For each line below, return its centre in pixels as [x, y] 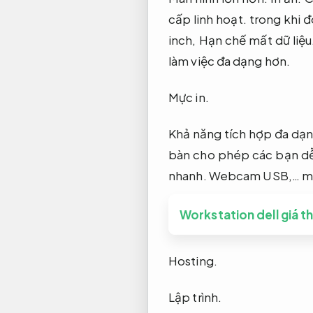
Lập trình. [195, 297]
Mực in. [189, 97]
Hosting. [193, 260]
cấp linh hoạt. [208, 19]
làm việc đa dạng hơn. [230, 60]
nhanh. [188, 175]
